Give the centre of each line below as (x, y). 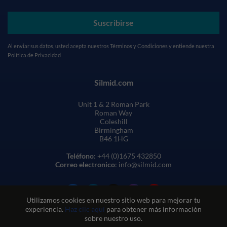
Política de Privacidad (34, 55)
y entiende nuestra (191, 46)
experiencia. (45, 209)
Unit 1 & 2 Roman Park (113, 104)
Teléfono (80, 156)
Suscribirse (113, 23)
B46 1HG (113, 139)
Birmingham (113, 130)
